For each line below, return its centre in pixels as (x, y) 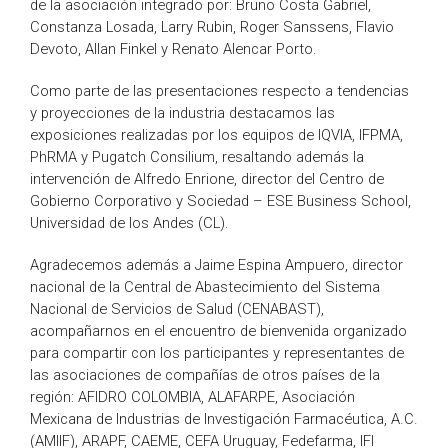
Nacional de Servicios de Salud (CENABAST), (177, 309)
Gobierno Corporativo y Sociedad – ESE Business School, (220, 201)
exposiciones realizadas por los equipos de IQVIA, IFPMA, (216, 135)
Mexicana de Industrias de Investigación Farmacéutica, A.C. (224, 419)
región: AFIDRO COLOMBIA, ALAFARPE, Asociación (192, 397)
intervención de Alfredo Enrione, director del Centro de (207, 179)
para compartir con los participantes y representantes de (217, 353)
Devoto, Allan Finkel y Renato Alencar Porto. (173, 49)
